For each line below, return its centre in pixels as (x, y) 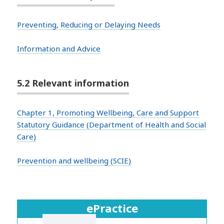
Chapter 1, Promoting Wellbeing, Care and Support (108, 112)
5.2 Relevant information (73, 83)
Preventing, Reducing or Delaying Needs (89, 24)
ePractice (112, 208)
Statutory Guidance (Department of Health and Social (112, 124)
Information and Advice (59, 48)
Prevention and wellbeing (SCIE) (74, 160)
